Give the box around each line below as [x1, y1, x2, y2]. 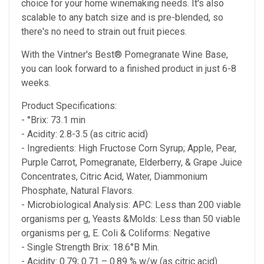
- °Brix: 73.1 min [21, 114, 85, 126]
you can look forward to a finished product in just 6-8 [21, 63, 236, 75]
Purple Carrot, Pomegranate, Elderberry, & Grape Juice [21, 157, 242, 169]
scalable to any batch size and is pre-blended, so [21, 12, 223, 24]
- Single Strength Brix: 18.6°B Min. [21, 242, 159, 253]
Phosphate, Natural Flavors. [21, 185, 134, 197]
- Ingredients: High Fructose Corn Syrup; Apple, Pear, [21, 143, 236, 154]
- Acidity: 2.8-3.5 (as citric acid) [21, 128, 148, 140]
